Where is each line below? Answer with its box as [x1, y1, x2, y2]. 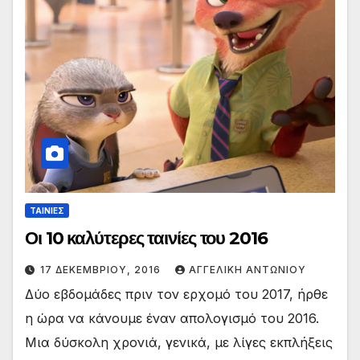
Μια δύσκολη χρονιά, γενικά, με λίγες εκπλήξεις [25, 333, 333, 350]
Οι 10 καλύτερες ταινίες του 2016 [25, 227, 268, 249]
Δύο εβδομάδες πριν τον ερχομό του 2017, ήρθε [25, 285, 328, 302]
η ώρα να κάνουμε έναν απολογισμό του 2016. [25, 309, 319, 326]
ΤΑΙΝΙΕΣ [30, 205, 64, 215]
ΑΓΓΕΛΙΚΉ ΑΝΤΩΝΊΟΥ [189, 263, 306, 276]
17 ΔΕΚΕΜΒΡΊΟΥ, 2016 [40, 263, 164, 276]
